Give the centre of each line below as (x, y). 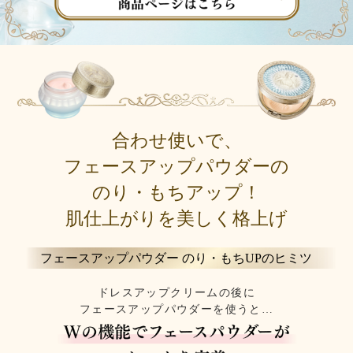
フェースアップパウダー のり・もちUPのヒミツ (176, 258)
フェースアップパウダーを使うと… (176, 310)
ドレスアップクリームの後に (176, 293)
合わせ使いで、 (176, 141)
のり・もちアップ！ (176, 193)
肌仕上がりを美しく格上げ (176, 219)
